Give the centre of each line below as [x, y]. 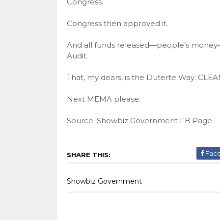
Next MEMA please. [103, 99]
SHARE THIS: [88, 155]
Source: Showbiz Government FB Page [139, 121]
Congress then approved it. [117, 23]
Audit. [77, 56]
